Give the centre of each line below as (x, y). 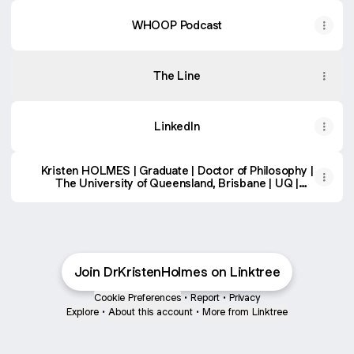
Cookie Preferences (137, 298)
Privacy (245, 298)
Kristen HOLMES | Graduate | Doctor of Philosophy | (177, 170)
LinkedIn (177, 126)
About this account (151, 312)
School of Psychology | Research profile (177, 196)
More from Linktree (245, 312)
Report (205, 298)
